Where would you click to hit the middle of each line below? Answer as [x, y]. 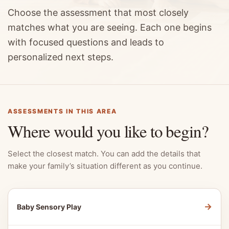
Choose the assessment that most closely [98, 13]
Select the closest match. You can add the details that [104, 154]
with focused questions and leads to [86, 42]
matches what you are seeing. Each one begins [110, 27]
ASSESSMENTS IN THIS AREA [62, 111]
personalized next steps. [61, 57]
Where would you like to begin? [108, 131]
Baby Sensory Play [49, 207]
